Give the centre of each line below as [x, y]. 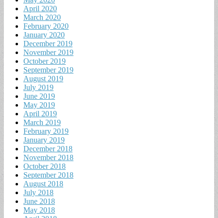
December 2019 [48, 43]
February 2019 [46, 131]
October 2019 [45, 61]
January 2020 [44, 35]
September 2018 [48, 175]
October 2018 [45, 166]
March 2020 [42, 17]
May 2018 [39, 210]
